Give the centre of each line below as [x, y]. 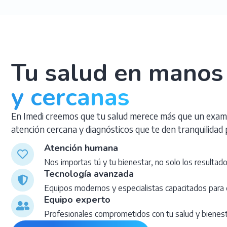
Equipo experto [77, 199]
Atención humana [81, 148]
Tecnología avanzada [89, 174]
